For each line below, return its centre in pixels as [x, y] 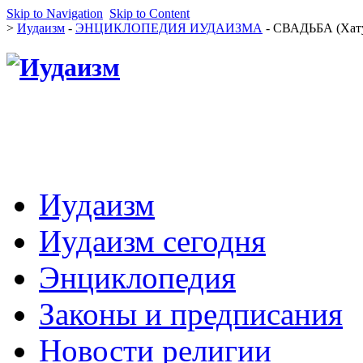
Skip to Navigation [55, 13]
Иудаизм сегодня [152, 241]
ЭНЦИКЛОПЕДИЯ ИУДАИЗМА [169, 28]
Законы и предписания [191, 314]
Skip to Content [149, 13]
